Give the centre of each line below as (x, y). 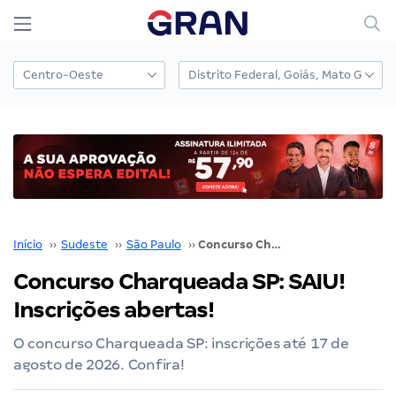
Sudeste (84, 244)
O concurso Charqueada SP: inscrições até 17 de (181, 343)
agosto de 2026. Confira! (99, 364)
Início (28, 244)
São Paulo (154, 244)
